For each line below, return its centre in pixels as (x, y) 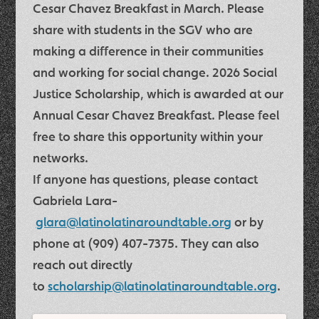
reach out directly (83, 264)
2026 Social (245, 72)
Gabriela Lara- (75, 200)
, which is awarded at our (212, 93)
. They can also (217, 243)
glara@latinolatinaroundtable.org (134, 221)
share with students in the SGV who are (143, 29)
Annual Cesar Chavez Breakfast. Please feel (156, 115)
